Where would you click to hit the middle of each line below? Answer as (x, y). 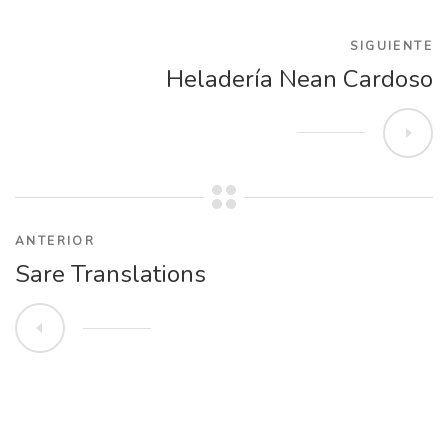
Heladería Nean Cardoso (299, 79)
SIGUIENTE (391, 46)
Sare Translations (110, 274)
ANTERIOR (55, 241)
